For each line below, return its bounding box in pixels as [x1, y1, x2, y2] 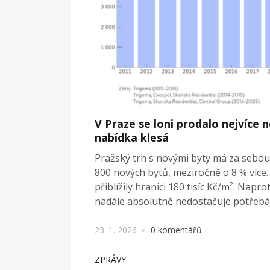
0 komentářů [151, 224, 202, 236]
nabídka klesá [95, 130, 169, 145]
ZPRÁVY [95, 253, 126, 265]
